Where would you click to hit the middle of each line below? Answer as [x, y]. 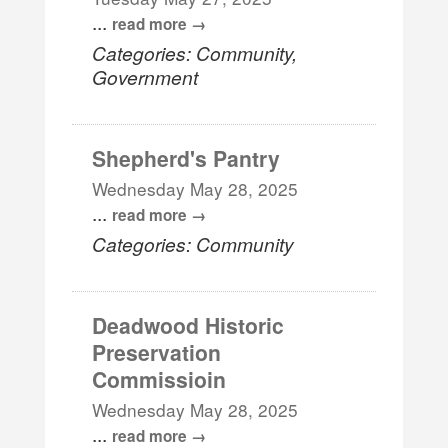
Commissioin [159, 378]
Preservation [157, 351]
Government [145, 76]
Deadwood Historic [188, 324]
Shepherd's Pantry [186, 157]
